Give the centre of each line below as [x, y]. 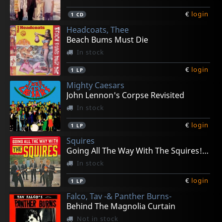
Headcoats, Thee [98, 30]
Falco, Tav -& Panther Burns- [119, 196]
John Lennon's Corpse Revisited [126, 95]
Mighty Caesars [96, 85]
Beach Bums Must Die [108, 40]
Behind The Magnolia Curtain [121, 206]
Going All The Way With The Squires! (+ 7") [206, 151]
